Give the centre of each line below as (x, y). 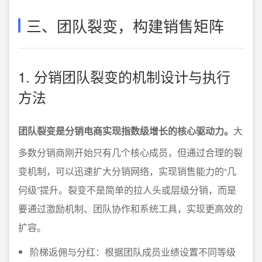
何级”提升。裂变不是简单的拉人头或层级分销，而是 (127, 190)
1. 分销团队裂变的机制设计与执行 (124, 76)
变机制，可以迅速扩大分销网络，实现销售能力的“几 (127, 171)
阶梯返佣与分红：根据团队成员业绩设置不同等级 (133, 252)
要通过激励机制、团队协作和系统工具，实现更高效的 (130, 208)
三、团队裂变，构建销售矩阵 (125, 25)
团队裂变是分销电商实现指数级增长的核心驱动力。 (126, 131)
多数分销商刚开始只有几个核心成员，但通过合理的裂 (130, 152)
